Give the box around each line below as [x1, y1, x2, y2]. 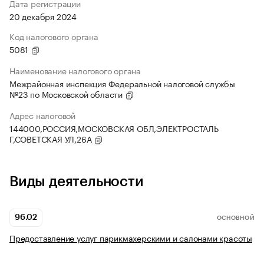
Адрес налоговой [9, 108, 75, 122]
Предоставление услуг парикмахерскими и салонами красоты [9, 231, 252, 245]
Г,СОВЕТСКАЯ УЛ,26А [9, 132, 94, 146]
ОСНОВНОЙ [216, 214, 255, 221]
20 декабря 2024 [9, 9, 77, 23]
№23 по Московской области [9, 87, 125, 101]
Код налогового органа [9, 29, 98, 43]
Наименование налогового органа [9, 64, 141, 77]
